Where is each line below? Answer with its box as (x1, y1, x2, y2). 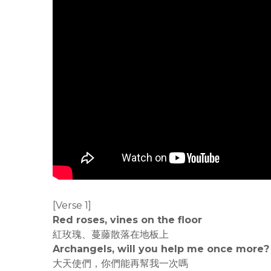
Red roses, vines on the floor (53, 214, 202, 226)
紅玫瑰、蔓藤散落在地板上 (53, 229, 169, 240)
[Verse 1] (53, 200, 91, 211)
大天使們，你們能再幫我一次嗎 (53, 258, 188, 269)
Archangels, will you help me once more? (53, 243, 269, 255)
